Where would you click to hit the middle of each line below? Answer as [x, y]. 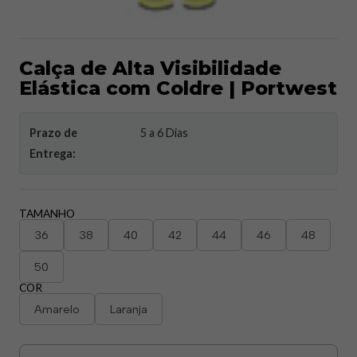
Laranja [129, 309]
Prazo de [53, 133]
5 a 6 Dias [165, 133]
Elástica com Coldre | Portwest [178, 88]
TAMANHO [47, 214]
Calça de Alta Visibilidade [150, 68]
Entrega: [53, 153]
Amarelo [57, 309]
